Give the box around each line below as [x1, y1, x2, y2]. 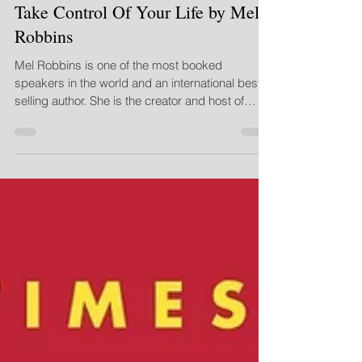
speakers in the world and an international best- [15, 111, 265, 126]
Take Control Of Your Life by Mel [15, 36, 259, 59]
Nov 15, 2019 [48, 9, 107, 21]
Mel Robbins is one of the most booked [15, 93, 222, 108]
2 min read [122, 9, 169, 21]
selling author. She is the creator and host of [15, 128, 90, 144]
